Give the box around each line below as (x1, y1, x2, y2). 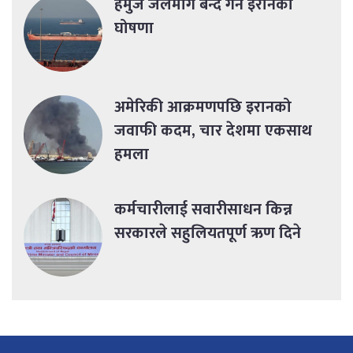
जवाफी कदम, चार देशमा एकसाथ (114, 117, 312, 145)
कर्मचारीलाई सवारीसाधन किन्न (114, 196, 292, 224)
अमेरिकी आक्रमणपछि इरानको (114, 94, 292, 121)
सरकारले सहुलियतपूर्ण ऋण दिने (114, 220, 301, 247)
